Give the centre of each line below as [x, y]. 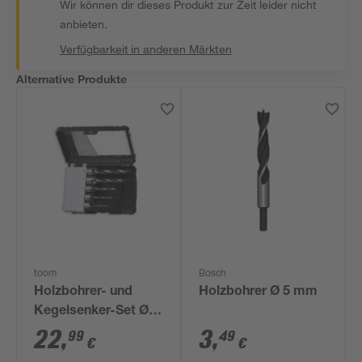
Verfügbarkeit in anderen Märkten [146, 49]
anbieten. [84, 24]
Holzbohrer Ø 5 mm [259, 293]
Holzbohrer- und [84, 293]
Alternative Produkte [72, 79]
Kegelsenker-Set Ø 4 [97, 312]
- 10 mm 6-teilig [83, 331]
